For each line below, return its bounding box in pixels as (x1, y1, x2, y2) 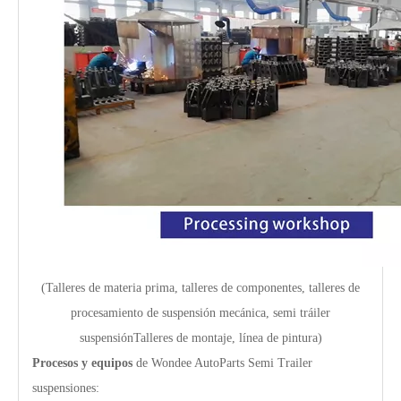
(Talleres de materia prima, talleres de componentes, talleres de (41, 281, 360, 295)
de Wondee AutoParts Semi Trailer (136, 356, 312, 371)
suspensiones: (32, 381, 99, 396)
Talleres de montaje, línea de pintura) (132, 331, 322, 346)
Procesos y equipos (32, 356, 136, 371)
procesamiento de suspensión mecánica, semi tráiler (71, 306, 330, 320)
